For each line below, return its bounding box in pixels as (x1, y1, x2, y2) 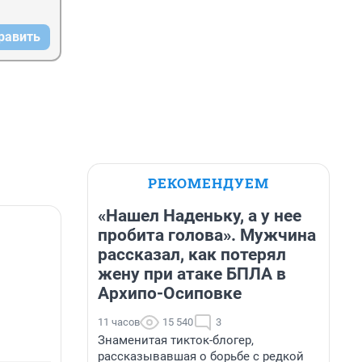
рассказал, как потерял (98, 245, 286, 264)
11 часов (98, 316, 140, 328)
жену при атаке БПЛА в (98, 264, 286, 284)
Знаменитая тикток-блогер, (98, 333, 254, 347)
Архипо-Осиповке (98, 284, 242, 303)
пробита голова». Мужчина (98, 225, 316, 245)
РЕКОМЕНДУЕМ (148, 174, 269, 192)
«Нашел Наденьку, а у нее (98, 206, 301, 225)
